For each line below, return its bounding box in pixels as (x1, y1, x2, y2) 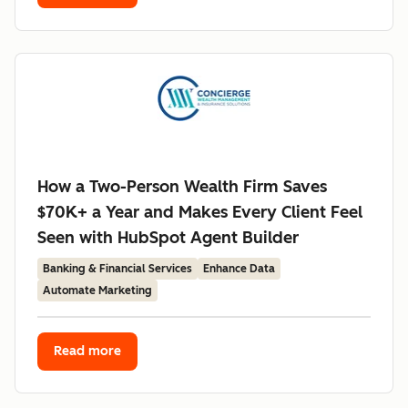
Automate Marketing (43, 284, 152, 297)
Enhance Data (203, 262, 275, 275)
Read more (54, 343, 121, 359)
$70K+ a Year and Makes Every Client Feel (37, 202, 362, 222)
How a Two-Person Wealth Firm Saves (37, 177, 327, 197)
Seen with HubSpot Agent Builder (37, 228, 299, 248)
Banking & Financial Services (43, 262, 192, 275)
